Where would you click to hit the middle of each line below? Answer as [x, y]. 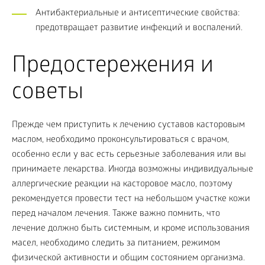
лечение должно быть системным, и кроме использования [131, 229]
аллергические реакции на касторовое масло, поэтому [122, 185]
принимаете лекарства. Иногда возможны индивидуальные [132, 170]
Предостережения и [113, 67]
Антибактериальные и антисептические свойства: [138, 14]
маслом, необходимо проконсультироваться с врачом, [120, 140]
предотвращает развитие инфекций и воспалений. [139, 29]
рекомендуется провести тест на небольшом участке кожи [131, 200]
